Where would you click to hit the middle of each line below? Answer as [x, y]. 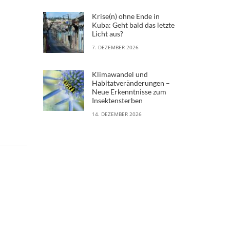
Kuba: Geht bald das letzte [133, 25]
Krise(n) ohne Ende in [126, 16]
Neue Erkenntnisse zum [129, 91]
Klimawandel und [120, 74]
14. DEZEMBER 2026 [117, 114]
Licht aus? [107, 33]
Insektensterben [117, 100]
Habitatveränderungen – [131, 83]
